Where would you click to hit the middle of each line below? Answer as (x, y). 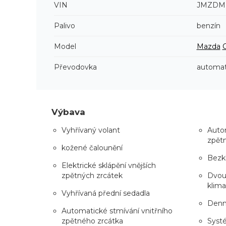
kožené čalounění (92, 148)
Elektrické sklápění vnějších (109, 165)
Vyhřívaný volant (91, 130)
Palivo (65, 25)
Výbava (68, 112)
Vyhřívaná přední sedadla (106, 193)
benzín (208, 25)
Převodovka (75, 67)
